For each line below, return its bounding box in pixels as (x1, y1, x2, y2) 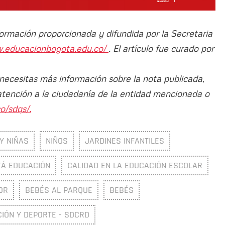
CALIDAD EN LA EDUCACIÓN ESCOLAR (67, 159, 202, 171)
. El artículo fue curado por (108, 42, 214, 54)
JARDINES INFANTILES (85, 135, 164, 147)
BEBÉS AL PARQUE (25, 184, 92, 196)
